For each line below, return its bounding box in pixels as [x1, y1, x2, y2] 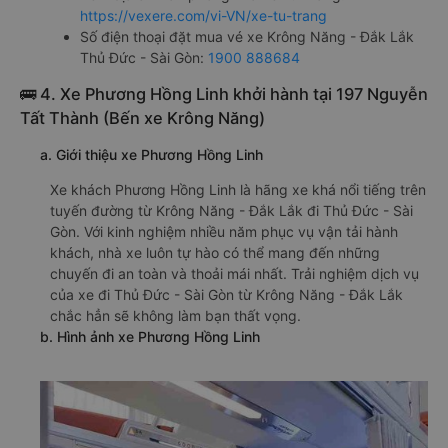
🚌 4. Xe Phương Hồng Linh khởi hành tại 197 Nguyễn [20, 83, 428, 104]
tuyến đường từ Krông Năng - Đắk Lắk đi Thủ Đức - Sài [50, 201, 413, 219]
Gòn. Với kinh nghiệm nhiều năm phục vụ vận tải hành [50, 222, 398, 240]
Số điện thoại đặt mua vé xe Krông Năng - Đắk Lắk [80, 27, 414, 45]
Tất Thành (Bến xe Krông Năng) [20, 107, 265, 128]
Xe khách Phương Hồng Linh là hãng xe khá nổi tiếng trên [50, 180, 426, 198]
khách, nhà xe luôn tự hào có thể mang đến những [50, 243, 380, 261]
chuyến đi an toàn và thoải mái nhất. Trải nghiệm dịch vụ [50, 264, 419, 282]
